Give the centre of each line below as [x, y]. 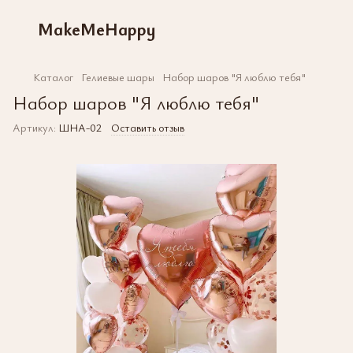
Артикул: [34, 127]
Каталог [53, 77]
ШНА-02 [79, 127]
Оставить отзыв [148, 127]
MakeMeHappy [97, 28]
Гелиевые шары [118, 77]
